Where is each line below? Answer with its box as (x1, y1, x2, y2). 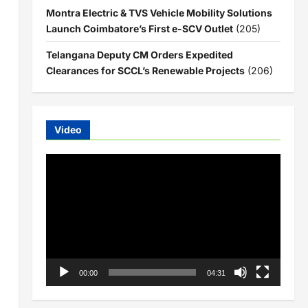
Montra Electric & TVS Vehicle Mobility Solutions (45, 6, 272, 19)
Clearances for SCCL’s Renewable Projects (45, 64, 245, 76)
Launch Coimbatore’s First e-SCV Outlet (45, 22, 233, 34)
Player (45, 170, 74, 184)
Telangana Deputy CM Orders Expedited (45, 48, 233, 60)
